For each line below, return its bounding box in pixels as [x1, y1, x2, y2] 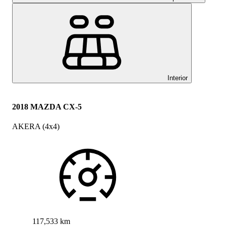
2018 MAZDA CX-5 [12, 102, 82, 111]
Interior [167, 74, 188, 82]
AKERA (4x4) [12, 122, 60, 131]
